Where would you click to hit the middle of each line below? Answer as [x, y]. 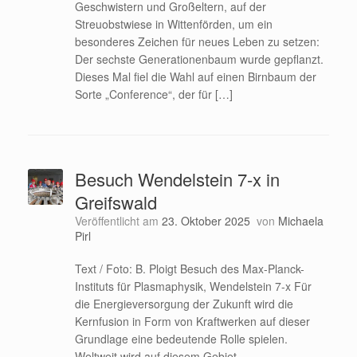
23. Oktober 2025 [206, 220]
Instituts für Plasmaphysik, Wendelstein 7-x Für [193, 286]
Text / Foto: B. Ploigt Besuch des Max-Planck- [189, 268]
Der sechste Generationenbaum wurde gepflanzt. [199, 59]
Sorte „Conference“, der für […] [153, 94]
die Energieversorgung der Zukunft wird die [184, 303]
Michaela [300, 220]
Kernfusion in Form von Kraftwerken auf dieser [192, 321]
